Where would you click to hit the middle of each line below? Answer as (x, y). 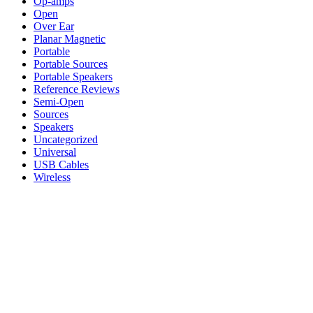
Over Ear (54, 26)
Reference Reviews (77, 89)
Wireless (52, 177)
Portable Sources (71, 64)
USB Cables (61, 164)
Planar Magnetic (70, 38)
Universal (55, 152)
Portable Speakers (73, 76)
